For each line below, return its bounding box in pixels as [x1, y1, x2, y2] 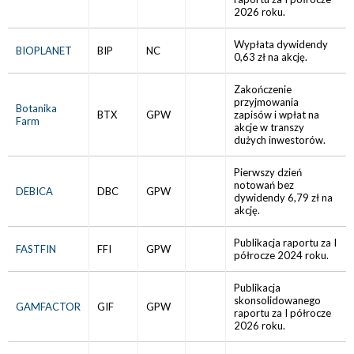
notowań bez [234, 179, 294, 191]
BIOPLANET [16, 44, 72, 57]
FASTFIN [16, 243, 56, 255]
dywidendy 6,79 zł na [234, 191, 333, 204]
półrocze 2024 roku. [234, 249, 329, 262]
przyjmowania [234, 96, 299, 108]
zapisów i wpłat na [234, 108, 319, 121]
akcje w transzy [234, 121, 304, 134]
